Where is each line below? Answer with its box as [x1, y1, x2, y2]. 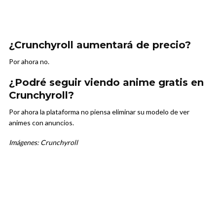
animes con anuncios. [9, 118, 74, 127]
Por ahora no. [9, 57, 49, 66]
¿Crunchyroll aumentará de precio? [9, 39, 191, 51]
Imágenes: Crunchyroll [9, 138, 78, 147]
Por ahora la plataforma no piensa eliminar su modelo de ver [9, 108, 189, 116]
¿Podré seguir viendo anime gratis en [9, 76, 204, 89]
